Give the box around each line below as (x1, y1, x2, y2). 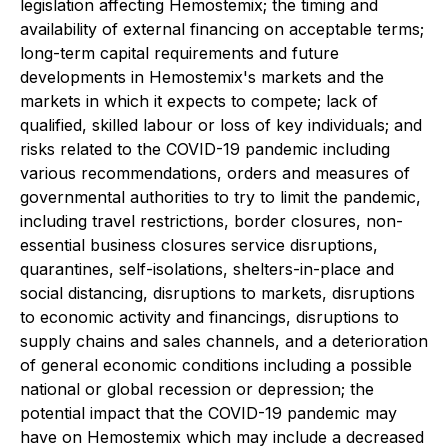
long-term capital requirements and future (20, 43, 339, 63)
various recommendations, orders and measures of (20, 163, 410, 183)
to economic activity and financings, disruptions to (20, 307, 399, 327)
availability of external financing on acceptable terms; (20, 19, 424, 39)
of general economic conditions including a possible (20, 355, 412, 375)
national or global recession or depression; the (20, 379, 374, 399)
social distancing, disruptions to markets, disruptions (20, 283, 415, 303)
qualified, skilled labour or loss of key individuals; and (20, 115, 422, 135)
